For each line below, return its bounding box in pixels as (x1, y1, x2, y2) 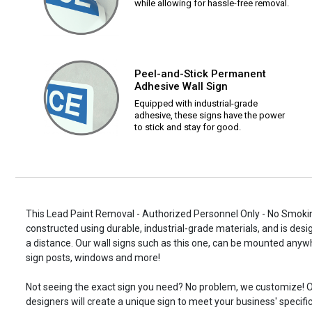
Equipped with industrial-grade (134, 98, 258, 109)
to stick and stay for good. (134, 122, 241, 133)
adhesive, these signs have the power (134, 110, 285, 121)
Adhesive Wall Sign (134, 80, 228, 93)
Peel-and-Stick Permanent (134, 68, 266, 81)
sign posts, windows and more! (26, 252, 160, 264)
